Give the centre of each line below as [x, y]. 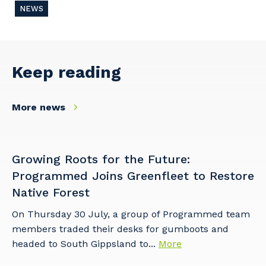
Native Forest [51, 192]
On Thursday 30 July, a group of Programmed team [131, 214]
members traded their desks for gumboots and [120, 229]
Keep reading [66, 72]
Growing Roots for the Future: [101, 159]
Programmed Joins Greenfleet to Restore [133, 175]
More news [40, 107]
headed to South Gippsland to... [85, 243]
